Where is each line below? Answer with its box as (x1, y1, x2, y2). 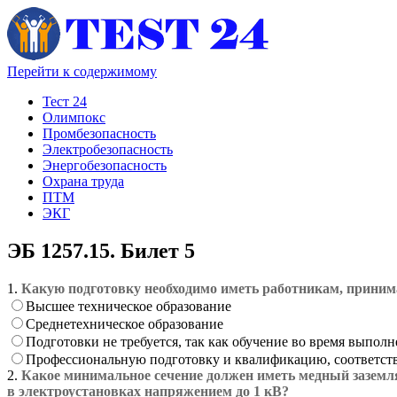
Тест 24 (43, 94, 87, 109)
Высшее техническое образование (26, 298, 231, 314)
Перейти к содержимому (7, 64, 157, 79)
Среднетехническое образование (26, 315, 223, 331)
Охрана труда (43, 174, 124, 189)
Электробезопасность (43, 142, 173, 157)
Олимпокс (43, 110, 105, 125)
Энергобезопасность (43, 158, 167, 173)
